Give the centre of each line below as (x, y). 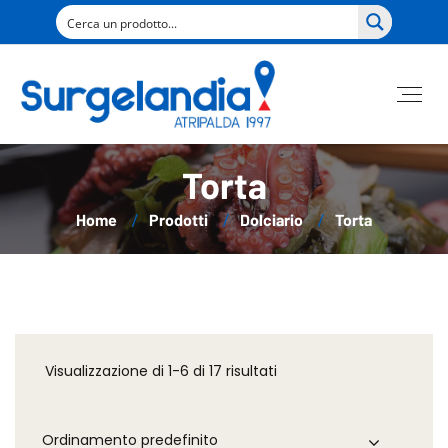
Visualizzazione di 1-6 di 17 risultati (161, 371)
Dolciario (271, 219)
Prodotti (178, 219)
